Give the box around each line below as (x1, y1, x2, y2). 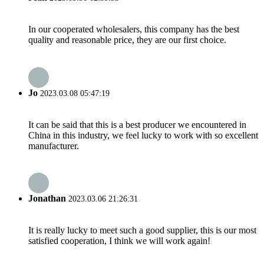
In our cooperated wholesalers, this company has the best (28, 24, 239, 35)
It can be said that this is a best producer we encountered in (28, 119, 246, 130)
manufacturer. (28, 140, 79, 151)
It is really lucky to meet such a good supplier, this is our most (28, 225, 256, 236)
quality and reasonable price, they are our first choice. (28, 35, 226, 45)
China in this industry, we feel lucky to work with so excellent (28, 130, 258, 140)
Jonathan (28, 193, 66, 204)
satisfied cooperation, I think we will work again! (28, 236, 210, 246)
